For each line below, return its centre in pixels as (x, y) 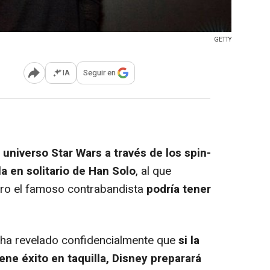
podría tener (179, 189)
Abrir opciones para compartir (83, 77)
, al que (153, 171)
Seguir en (99, 73)
